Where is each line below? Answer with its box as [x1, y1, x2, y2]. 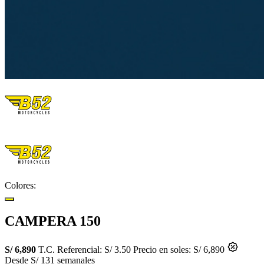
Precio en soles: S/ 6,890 [133, 244, 227, 255]
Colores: [5, 180, 36, 190]
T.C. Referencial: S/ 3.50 [38, 244, 133, 255]
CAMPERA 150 [5, 213, 101, 229]
